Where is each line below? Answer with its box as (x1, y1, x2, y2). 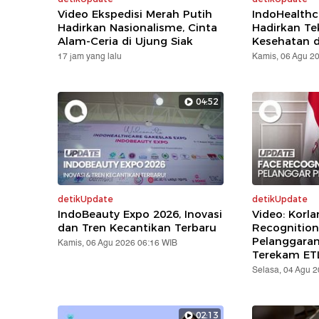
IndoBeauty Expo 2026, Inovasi (58, 206, 223, 221)
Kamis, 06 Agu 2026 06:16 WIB (58, 236, 178, 250)
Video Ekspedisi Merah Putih (58, 6, 213, 21)
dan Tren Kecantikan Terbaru (58, 220, 217, 234)
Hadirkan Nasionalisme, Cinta (58, 20, 218, 34)
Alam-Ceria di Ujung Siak (58, 33, 194, 48)
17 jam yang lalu (58, 49, 122, 63)
